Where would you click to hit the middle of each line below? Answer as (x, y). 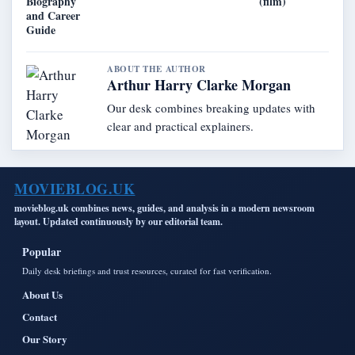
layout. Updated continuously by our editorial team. (118, 221)
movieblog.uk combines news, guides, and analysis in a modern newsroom (164, 208)
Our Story (45, 338)
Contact (40, 316)
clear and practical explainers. (180, 126)
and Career (53, 15)
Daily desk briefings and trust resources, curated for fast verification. (147, 270)
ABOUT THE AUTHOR (157, 69)
